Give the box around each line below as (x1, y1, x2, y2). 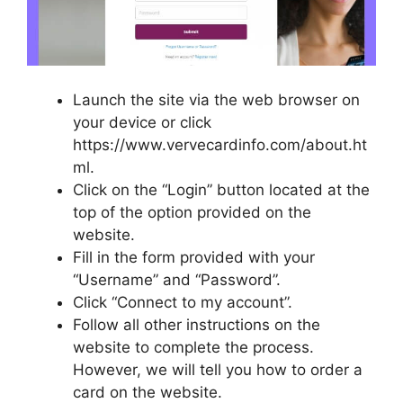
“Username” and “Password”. (73, 270, 281, 289)
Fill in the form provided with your (73, 247, 315, 266)
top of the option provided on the (73, 202, 311, 221)
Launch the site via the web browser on (73, 90, 360, 109)
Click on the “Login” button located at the (73, 180, 370, 199)
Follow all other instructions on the (73, 315, 320, 334)
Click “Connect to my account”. (73, 292, 292, 311)
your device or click (73, 112, 211, 131)
